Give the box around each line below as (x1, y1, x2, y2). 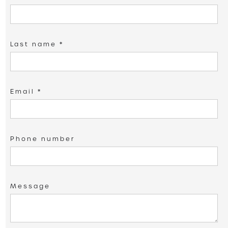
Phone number (10, 135, 75, 142)
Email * (10, 88, 42, 95)
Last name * (10, 40, 64, 48)
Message (10, 182, 50, 190)
